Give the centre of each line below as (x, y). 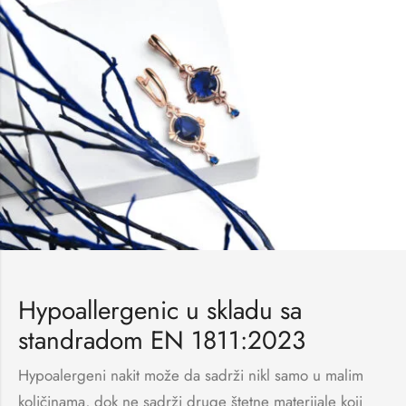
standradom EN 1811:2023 (162, 341)
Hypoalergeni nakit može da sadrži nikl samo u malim (191, 376)
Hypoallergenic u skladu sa (160, 311)
